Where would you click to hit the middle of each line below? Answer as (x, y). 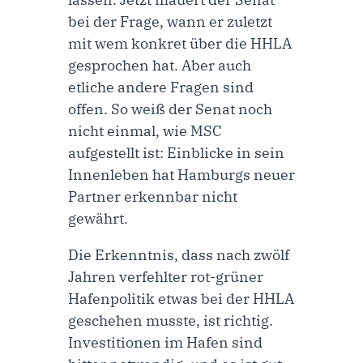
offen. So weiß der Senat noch (170, 109)
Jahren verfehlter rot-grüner (166, 277)
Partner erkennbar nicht (153, 197)
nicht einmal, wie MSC (145, 131)
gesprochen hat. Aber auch (160, 66)
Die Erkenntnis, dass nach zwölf (179, 255)
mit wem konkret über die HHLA (180, 44)
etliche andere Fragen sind (161, 88)
